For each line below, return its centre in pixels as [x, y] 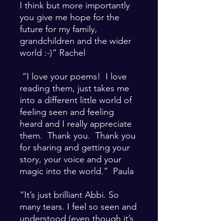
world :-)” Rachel [53, 53]
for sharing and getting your [75, 147]
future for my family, [58, 29]
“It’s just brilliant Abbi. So [69, 195]
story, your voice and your [71, 159]
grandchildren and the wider [75, 41]
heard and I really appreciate [76, 124]
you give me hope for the [70, 17]
